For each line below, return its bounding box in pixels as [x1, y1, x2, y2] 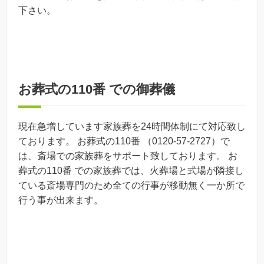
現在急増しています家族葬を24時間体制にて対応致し [18, 121, 246, 131]
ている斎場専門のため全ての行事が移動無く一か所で [18, 180, 245, 190]
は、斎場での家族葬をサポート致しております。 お [18, 150, 237, 161]
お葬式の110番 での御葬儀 [18, 81, 175, 97]
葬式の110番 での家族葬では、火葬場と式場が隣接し [18, 165, 244, 176]
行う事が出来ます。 [18, 194, 103, 205]
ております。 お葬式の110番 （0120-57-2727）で [18, 136, 230, 146]
